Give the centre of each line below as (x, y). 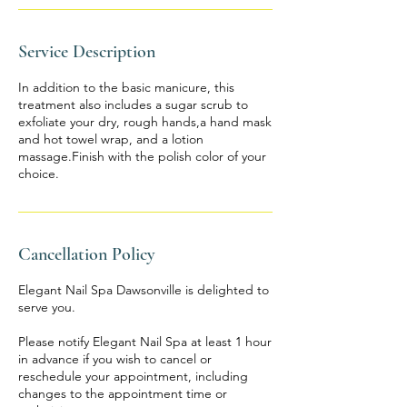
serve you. (47, 307)
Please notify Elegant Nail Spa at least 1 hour (145, 342)
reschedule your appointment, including (133, 376)
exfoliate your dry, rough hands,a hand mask (145, 122)
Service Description (87, 52)
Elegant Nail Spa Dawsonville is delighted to (144, 290)
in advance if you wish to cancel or (115, 359)
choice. (39, 174)
